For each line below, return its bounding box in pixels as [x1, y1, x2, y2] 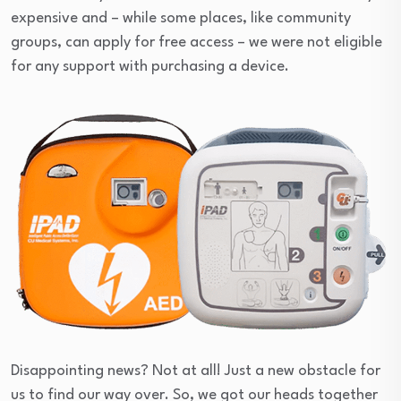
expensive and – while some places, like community [11, 11, 351, 27]
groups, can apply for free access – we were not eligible [11, 35, 382, 51]
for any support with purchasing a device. [11, 59, 289, 75]
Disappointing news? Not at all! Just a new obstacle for [11, 363, 380, 380]
